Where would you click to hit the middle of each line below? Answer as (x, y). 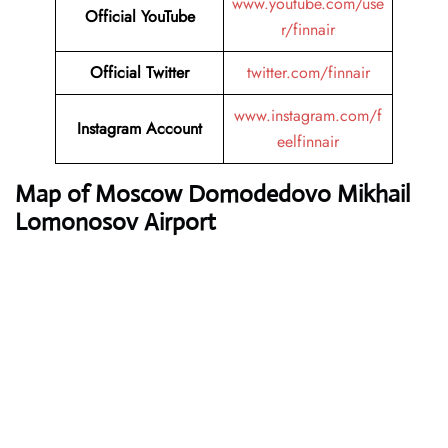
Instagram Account (139, 129)
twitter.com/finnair (308, 73)
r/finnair (308, 30)
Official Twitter (139, 73)
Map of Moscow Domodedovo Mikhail (212, 194)
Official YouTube (139, 17)
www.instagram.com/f (308, 116)
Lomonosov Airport (115, 222)
